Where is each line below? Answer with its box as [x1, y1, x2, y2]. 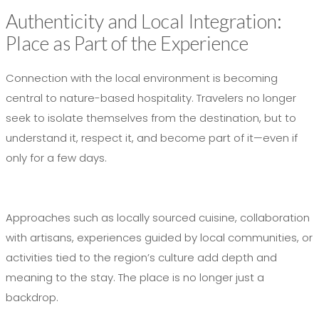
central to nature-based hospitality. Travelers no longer [6, 90, 296, 105]
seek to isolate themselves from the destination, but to [6, 110, 296, 125]
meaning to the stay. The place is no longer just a [6, 270, 264, 285]
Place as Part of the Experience [6, 31, 249, 55]
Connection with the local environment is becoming [6, 70, 278, 85]
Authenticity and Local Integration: [6, 9, 282, 33]
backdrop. [6, 290, 58, 305]
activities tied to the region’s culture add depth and [6, 250, 277, 265]
